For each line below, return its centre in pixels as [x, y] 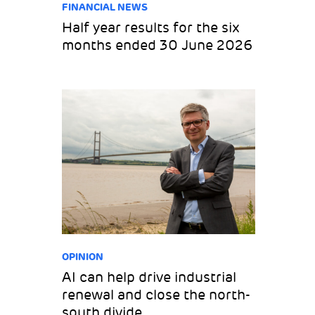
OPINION [83, 257]
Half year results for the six [151, 27]
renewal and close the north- [156, 295]
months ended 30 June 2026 [157, 45]
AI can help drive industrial [149, 278]
